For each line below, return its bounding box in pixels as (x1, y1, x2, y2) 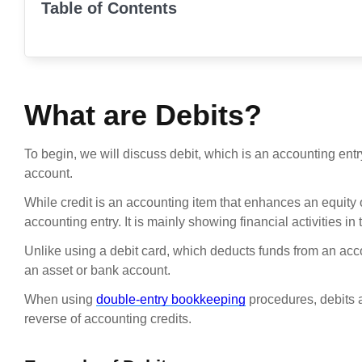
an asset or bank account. (24, 263, 170, 278)
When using (24, 293, 96, 307)
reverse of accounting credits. (24, 312, 192, 326)
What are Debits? (24, 99, 262, 133)
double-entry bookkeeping (96, 293, 246, 307)
